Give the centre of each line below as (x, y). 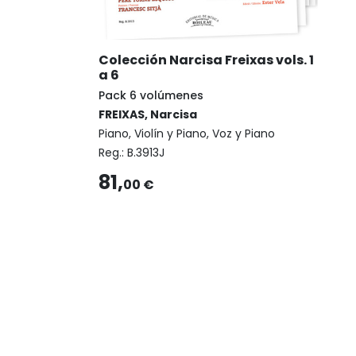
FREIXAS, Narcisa (148, 115)
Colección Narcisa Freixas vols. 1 (206, 60)
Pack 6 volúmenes (151, 96)
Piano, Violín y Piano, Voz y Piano (187, 134)
